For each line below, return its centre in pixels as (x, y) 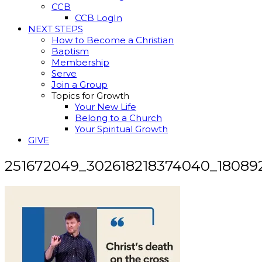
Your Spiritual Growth (121, 129)
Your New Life (106, 107)
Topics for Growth (90, 96)
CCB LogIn (99, 18)
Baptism (70, 51)
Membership (80, 62)
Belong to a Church (118, 118)
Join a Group (80, 85)
